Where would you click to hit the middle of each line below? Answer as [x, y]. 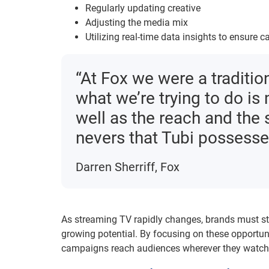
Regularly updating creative [143, 8]
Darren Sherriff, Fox [128, 167]
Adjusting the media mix [137, 23]
